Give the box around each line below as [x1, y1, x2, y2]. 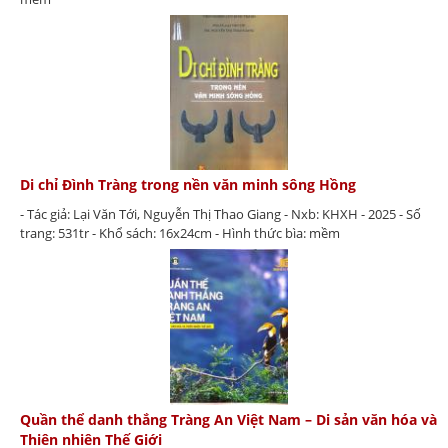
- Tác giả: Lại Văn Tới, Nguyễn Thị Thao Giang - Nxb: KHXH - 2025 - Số [20, 205, 421, 224]
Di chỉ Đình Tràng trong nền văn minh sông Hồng [20, 175, 356, 195]
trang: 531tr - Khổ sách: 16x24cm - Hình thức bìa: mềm [20, 224, 340, 243]
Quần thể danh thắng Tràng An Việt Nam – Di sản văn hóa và [20, 409, 437, 429]
